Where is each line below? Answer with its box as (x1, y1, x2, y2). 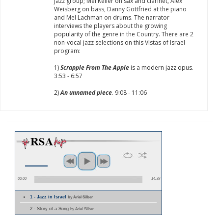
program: (54, 47, 81, 55)
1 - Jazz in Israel (30, 194, 68, 199)
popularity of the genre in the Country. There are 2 (54, 30, 193, 38)
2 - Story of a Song (30, 206, 70, 211)
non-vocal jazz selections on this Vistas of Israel (54, 38, 185, 47)
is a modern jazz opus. (129, 63, 193, 72)
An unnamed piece (59, 88, 112, 97)
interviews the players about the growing (54, 22, 167, 30)
